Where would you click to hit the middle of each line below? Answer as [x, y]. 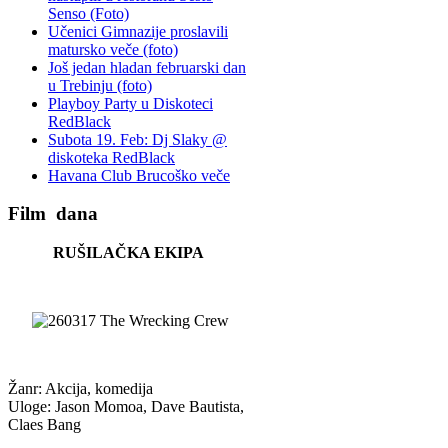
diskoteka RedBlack [111, 157]
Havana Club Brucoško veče [139, 175]
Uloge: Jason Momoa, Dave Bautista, [126, 406]
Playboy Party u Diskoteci [130, 103]
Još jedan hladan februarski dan [147, 67]
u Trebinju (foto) [100, 85]
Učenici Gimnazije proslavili [138, 31]
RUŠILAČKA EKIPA [128, 252]
